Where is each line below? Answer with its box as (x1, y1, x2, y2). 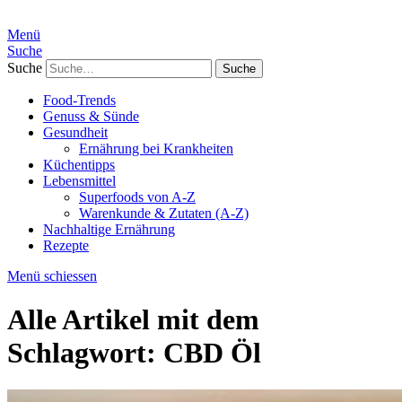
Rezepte (43, 238, 89, 253)
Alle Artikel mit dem (7, 303, 259, 336)
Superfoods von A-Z (79, 189, 196, 205)
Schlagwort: (7, 336, 163, 370)
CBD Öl (163, 336, 261, 370)
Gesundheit (43, 125, 108, 140)
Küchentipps (43, 157, 115, 172)
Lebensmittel (43, 173, 116, 188)
